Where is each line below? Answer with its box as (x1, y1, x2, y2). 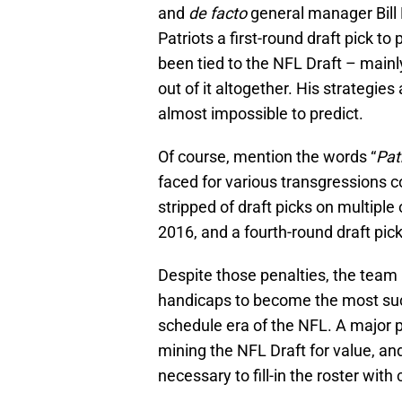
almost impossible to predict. (158, 104, 363, 124)
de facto (188, 4, 247, 23)
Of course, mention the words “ (158, 147, 376, 167)
